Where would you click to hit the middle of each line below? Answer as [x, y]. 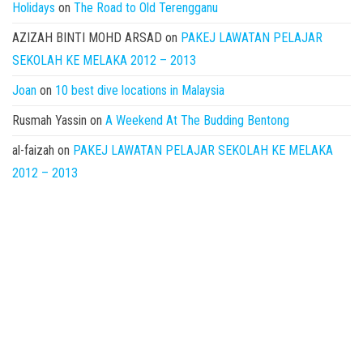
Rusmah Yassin [49, 120]
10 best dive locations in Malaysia [140, 90]
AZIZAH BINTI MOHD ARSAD [87, 38]
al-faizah [33, 150]
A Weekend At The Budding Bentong [197, 120]
